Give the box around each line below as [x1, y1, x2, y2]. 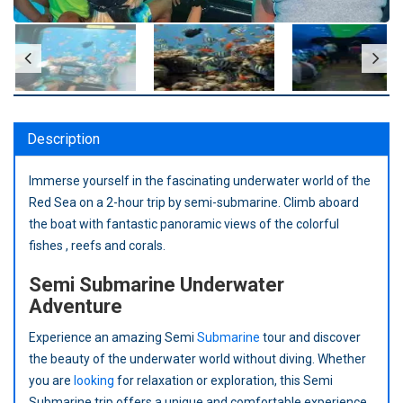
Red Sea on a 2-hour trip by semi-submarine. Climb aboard [29, 195, 359, 210]
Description [27, 130, 100, 148]
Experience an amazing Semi [29, 330, 197, 345]
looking [74, 373, 114, 389]
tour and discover [260, 330, 361, 345]
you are [29, 373, 74, 389]
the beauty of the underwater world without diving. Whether [29, 352, 366, 367]
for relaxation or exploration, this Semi [114, 373, 333, 389]
